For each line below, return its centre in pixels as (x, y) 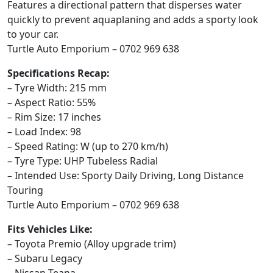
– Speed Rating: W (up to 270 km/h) (88, 147)
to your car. (33, 34)
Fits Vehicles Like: (50, 229)
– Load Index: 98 (44, 132)
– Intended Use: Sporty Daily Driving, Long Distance (126, 176)
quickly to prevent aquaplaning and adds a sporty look (133, 20)
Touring (25, 190)
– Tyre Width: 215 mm (57, 88)
